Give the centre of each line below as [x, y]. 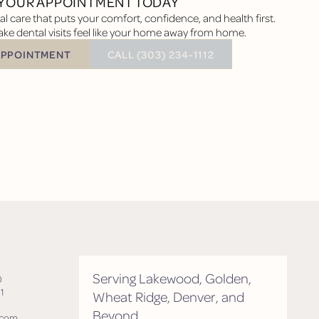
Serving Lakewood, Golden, [172, 278]
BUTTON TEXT [126, 45]
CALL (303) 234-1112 [161, 54]
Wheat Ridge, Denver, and [168, 297]
